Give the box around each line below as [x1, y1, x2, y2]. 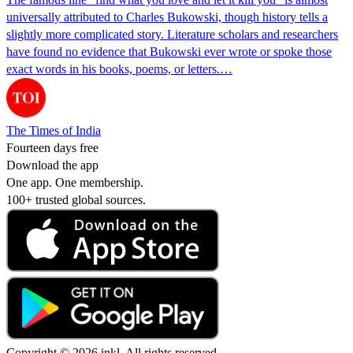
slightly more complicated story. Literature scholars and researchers [6, 27, 338, 41]
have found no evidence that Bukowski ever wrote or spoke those [6, 44, 332, 58]
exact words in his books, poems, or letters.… [6, 61, 232, 76]
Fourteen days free [6, 140, 98, 154]
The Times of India [6, 123, 101, 137]
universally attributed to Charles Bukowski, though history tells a [6, 9, 328, 24]
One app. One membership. [6, 175, 143, 189]
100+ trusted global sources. [6, 192, 146, 206]
